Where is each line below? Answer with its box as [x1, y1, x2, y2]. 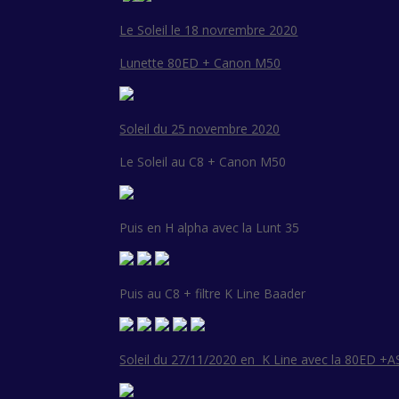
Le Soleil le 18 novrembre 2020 [119, 21, 298, 39]
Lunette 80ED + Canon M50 [119, 54, 281, 72]
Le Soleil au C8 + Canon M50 [119, 153, 287, 171]
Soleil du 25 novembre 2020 [119, 120, 281, 138]
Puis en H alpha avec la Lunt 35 [119, 219, 300, 237]
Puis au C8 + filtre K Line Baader [119, 285, 306, 303]
